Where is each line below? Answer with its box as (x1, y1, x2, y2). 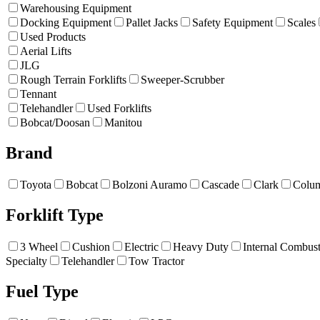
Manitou (104, 116, 142, 129)
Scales (287, 16, 316, 29)
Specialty (6, 254, 47, 267)
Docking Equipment (20, 16, 111, 29)
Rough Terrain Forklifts (20, 74, 126, 86)
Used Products (20, 31, 86, 44)
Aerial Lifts (20, 45, 71, 58)
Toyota (20, 179, 51, 191)
